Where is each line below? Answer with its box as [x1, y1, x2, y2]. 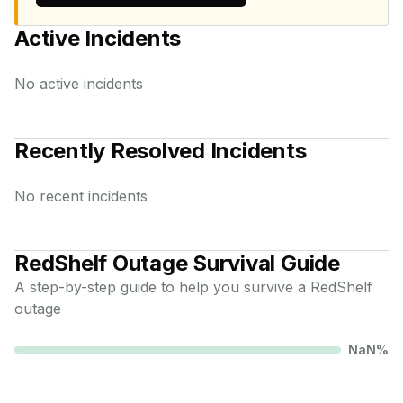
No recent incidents [14, 187, 148, 205]
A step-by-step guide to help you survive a [14, 278, 310, 296]
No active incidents [14, 75, 143, 93]
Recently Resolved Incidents [14, 138, 307, 164]
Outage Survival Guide [107, 250, 340, 276]
